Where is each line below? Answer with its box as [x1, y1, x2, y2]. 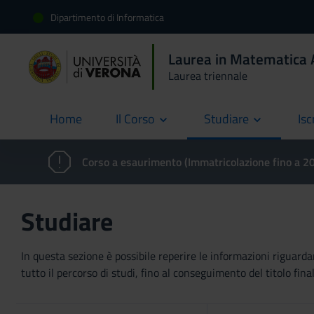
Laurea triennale [168, 67, 247, 84]
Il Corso [116, 109, 155, 128]
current [49, 118, 88, 137]
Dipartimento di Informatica [50, 9, 164, 25]
